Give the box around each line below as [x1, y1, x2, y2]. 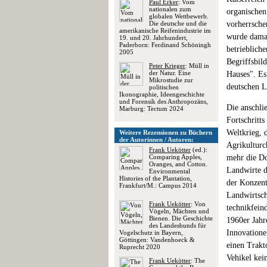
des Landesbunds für [149, 222, 206, 229]
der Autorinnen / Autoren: [119, 136, 194, 143]
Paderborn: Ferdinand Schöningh [119, 41, 211, 48]
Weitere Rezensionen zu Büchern [119, 129, 212, 136]
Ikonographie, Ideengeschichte [119, 91, 204, 98]
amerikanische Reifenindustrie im [119, 27, 211, 34]
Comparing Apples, [149, 153, 202, 160]
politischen [149, 83, 179, 91]
